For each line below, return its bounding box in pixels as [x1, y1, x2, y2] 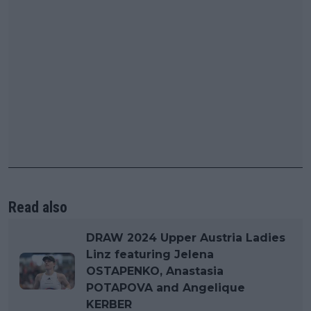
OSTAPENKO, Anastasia [86, 264, 224, 278]
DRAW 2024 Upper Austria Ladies [86, 230, 285, 244]
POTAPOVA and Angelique [86, 280, 245, 294]
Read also [8, 198, 67, 216]
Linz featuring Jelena [86, 247, 214, 261]
